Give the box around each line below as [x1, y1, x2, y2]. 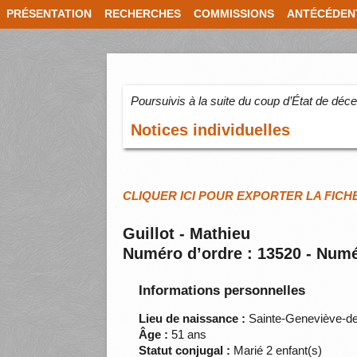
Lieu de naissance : [139, 312, 246, 326]
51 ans [168, 328, 207, 342]
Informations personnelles [139, 283, 306, 299]
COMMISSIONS [194, 8, 274, 20]
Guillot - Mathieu [123, 225, 251, 243]
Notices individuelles [131, 121, 291, 139]
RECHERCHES [104, 8, 181, 20]
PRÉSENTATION [6, 8, 92, 20]
